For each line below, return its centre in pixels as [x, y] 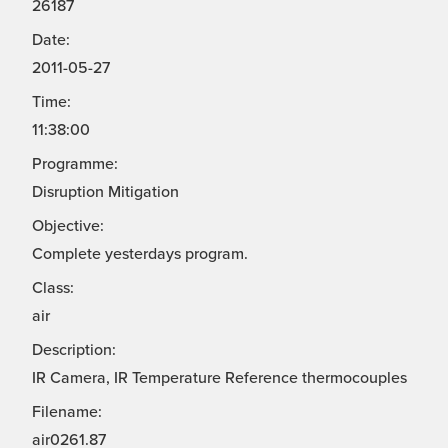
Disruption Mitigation [105, 192]
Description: [74, 350]
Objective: [68, 226]
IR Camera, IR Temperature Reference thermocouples [219, 378]
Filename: [67, 412]
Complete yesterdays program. [140, 254]
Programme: [75, 164]
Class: [53, 288]
